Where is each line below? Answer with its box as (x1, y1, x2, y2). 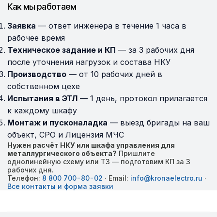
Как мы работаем (7, 1, 77, 12)
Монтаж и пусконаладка (7, 118, 108, 127)
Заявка (7, 21, 36, 31)
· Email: (103, 174, 130, 182)
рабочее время (7, 33, 65, 43)
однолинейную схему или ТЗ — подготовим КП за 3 (7, 157, 190, 166)
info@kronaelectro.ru (130, 174, 202, 182)
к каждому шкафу (7, 106, 77, 115)
